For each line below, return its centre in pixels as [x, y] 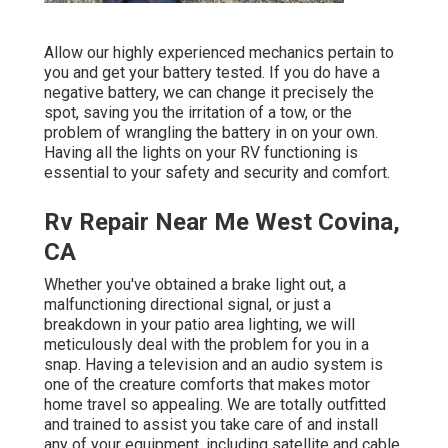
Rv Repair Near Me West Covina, [222, 222]
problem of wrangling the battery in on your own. [211, 133]
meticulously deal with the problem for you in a [206, 345]
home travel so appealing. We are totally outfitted [215, 405]
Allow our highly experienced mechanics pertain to [219, 53]
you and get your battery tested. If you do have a [212, 73]
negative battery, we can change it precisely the [209, 93]
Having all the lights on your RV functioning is [201, 153]
